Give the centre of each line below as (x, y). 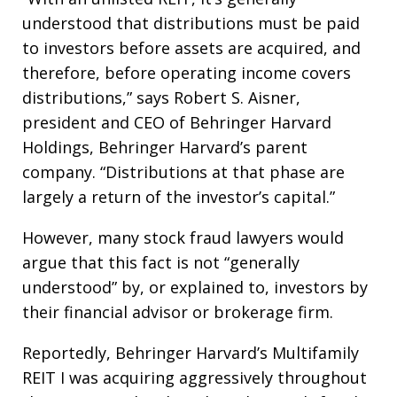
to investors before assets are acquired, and (191, 48)
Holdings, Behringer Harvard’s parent (165, 147)
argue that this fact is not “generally (161, 262)
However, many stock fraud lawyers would (183, 237)
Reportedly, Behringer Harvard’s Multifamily (191, 353)
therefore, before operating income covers (187, 73)
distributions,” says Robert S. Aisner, (161, 97)
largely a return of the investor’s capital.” (179, 197)
